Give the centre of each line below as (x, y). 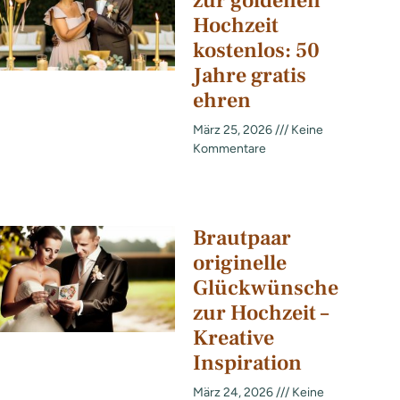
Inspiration (247, 362)
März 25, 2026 (234, 130)
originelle (240, 262)
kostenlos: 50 (256, 51)
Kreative (233, 337)
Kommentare (229, 149)
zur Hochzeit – (261, 312)
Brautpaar (242, 237)
